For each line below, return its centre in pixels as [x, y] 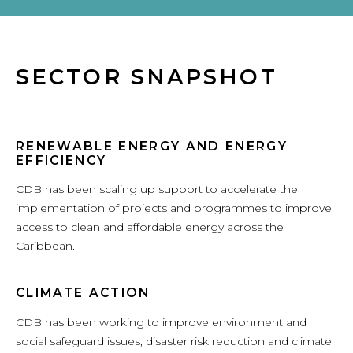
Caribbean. [45, 246]
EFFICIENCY [61, 160]
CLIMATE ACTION [83, 293]
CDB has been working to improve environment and [161, 322]
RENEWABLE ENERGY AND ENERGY [152, 146]
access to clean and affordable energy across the [150, 227]
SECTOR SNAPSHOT [147, 77]
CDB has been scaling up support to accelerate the [157, 190]
